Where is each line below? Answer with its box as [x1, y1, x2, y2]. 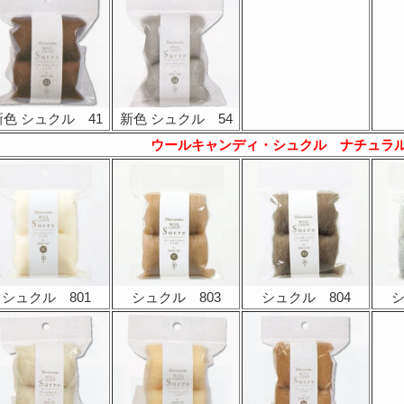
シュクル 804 [261, 289, 351, 305]
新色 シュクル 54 [119, 111, 233, 126]
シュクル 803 [131, 289, 221, 305]
